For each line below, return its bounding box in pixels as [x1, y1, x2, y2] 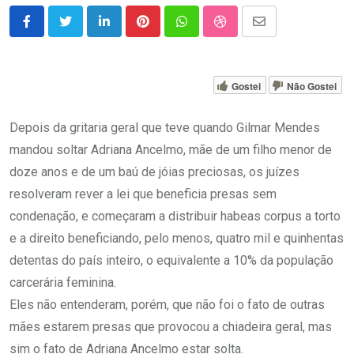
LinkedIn [103, 23, 151, 39]
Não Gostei [287, 78, 337, 93]
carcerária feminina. [9, 275, 116, 291]
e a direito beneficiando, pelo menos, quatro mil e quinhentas [9, 231, 344, 247]
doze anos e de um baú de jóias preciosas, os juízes [9, 164, 299, 180]
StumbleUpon [219, 23, 294, 39]
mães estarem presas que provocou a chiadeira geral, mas [9, 319, 332, 335]
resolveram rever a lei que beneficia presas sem [9, 186, 277, 202]
